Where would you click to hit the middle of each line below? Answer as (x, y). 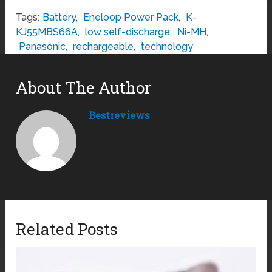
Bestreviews (119, 115)
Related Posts (67, 229)
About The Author (84, 88)
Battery (59, 18)
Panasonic (42, 47)
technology (167, 47)
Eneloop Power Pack (131, 18)
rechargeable (104, 47)
